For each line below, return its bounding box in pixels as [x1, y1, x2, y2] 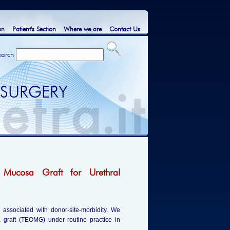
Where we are [64, 25, 102, 33]
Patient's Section [12, 25, 56, 33]
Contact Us [109, 25, 140, 33]
